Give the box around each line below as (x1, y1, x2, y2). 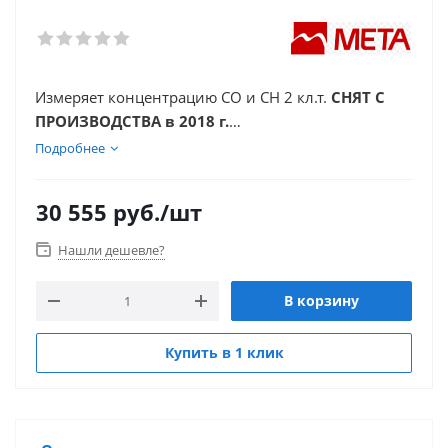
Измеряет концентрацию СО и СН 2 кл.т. (35, 87, 331, 107)
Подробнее (35, 139, 105, 157)
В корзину (284, 291, 359, 310)
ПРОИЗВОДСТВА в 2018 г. (35, 111, 229, 131)
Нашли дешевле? (58, 241, 165, 259)
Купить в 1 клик (164, 343, 284, 362)
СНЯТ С (331, 87, 385, 107)
